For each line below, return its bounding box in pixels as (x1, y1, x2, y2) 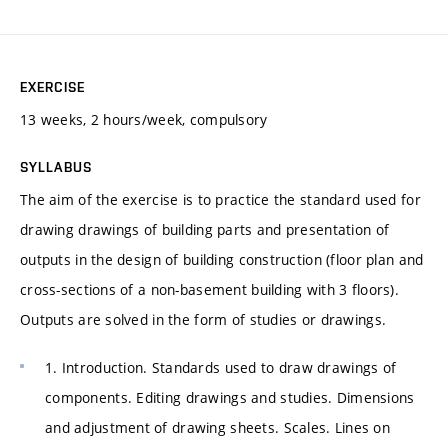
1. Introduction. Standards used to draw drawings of (45, 357, 397, 377)
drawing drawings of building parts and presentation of (20, 220, 390, 240)
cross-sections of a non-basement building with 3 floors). (20, 280, 399, 300)
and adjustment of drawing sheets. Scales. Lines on (45, 417, 390, 437)
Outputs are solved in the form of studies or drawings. (20, 310, 387, 330)
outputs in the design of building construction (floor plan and (20, 250, 424, 270)
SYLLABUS (20, 159, 92, 176)
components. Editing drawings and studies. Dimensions (45, 387, 415, 407)
